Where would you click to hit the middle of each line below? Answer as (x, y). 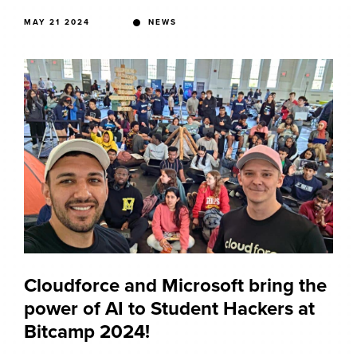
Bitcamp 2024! (87, 331)
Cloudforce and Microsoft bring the (175, 285)
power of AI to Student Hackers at (169, 308)
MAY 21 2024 (57, 22)
